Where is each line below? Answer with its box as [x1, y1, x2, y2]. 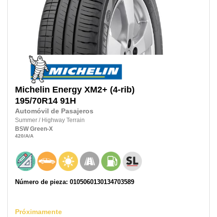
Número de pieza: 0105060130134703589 [15, 178, 134, 186]
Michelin [15, 85, 50, 95]
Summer [15, 117, 39, 124]
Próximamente [15, 207, 62, 216]
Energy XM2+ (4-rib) [52, 85, 135, 95]
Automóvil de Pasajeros [15, 108, 93, 115]
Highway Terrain [42, 117, 85, 124]
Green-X [30, 125, 53, 133]
